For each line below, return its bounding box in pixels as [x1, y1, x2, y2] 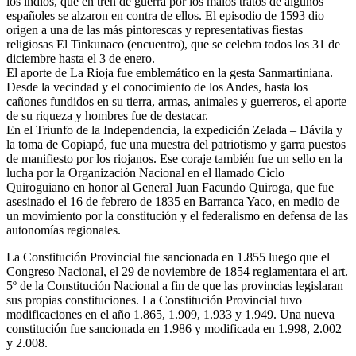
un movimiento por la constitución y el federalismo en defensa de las [6, 208, 348, 222]
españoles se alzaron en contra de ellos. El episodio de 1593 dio [6, 8, 324, 22]
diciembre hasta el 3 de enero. [6, 51, 155, 65]
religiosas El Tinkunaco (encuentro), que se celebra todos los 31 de [6, 37, 340, 51]
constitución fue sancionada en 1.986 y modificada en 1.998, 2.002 [6, 321, 342, 335]
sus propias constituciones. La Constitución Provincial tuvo [6, 292, 302, 307]
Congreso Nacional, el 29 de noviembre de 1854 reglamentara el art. [6, 264, 348, 278]
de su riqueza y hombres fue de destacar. [6, 108, 208, 122]
